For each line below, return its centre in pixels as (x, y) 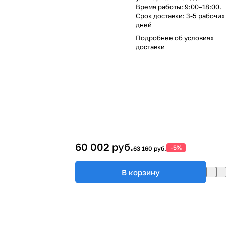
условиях (199, 38)
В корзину (141, 172)
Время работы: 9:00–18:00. (179, 6)
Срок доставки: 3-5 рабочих (180, 15)
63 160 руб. (150, 149)
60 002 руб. (104, 147)
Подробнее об (160, 38)
